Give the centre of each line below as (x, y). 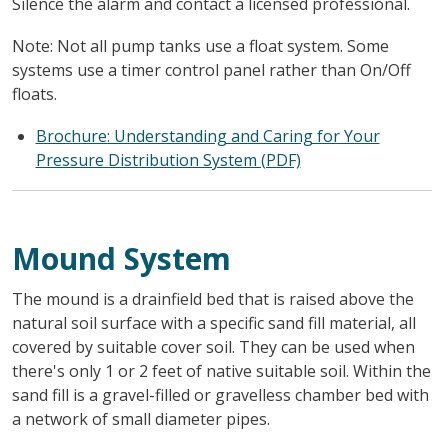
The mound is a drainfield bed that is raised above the (212, 298)
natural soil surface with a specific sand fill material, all (213, 322)
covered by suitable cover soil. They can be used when (213, 346)
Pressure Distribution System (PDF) (168, 159)
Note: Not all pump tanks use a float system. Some (200, 45)
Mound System (121, 258)
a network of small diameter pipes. (140, 418)
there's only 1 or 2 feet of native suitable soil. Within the (221, 370)
